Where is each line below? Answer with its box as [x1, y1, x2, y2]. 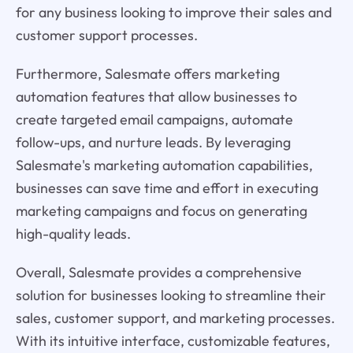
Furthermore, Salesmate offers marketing [15, 64, 280, 83]
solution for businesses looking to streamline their [15, 285, 326, 304]
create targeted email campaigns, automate [15, 110, 293, 128]
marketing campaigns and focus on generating [15, 201, 307, 220]
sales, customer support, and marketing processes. [15, 308, 335, 327]
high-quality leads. [15, 224, 131, 243]
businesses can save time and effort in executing [15, 178, 318, 197]
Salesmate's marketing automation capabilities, [15, 155, 313, 174]
